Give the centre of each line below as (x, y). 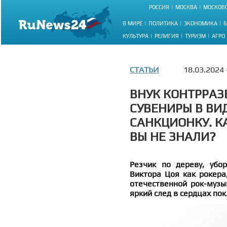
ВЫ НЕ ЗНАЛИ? (173, 137)
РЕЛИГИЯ (167, 36)
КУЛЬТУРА (136, 36)
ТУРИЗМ (195, 36)
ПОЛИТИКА (163, 23)
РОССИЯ (159, 7)
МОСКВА (186, 7)
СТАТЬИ (144, 70)
